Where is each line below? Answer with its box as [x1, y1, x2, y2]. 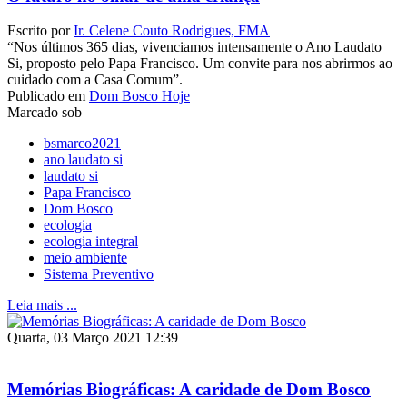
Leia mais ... [7, 297, 77, 313]
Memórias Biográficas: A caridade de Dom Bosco [7, 380, 371, 399]
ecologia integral [44, 233, 138, 250]
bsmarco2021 [44, 135, 121, 152]
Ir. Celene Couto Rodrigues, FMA [74, 23, 270, 39]
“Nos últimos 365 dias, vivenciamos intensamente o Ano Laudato [7, 39, 382, 55]
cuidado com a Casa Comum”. [7, 72, 190, 88]
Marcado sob [7, 104, 82, 121]
